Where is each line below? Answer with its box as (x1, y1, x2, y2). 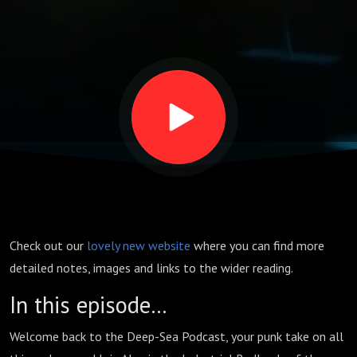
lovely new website (87, 237, 190, 253)
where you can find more (190, 237, 324, 253)
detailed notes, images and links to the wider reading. (10, 260, 293, 276)
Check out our (10, 237, 87, 253)
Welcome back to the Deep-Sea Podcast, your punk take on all (10, 328, 343, 344)
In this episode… (10, 290, 167, 320)
